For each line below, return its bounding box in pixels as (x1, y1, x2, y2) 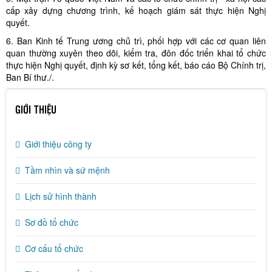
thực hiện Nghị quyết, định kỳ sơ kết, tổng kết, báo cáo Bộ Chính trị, (6, 59, 266, 71)
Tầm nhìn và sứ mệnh (25, 164, 110, 176)
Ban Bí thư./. (6, 71, 54, 83)
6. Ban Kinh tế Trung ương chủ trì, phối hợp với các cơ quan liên (6, 35, 266, 47)
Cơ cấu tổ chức (25, 242, 83, 254)
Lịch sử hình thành (25, 190, 97, 202)
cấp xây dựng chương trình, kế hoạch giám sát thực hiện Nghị (6, 4, 266, 16)
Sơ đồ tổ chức (25, 216, 78, 228)
